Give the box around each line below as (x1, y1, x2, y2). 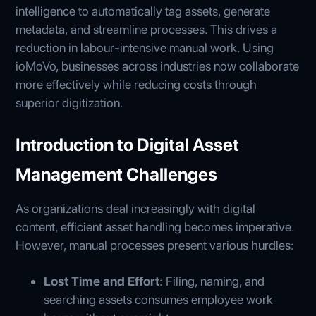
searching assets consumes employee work (44, 291, 274, 307)
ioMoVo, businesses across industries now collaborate (16, 58, 300, 73)
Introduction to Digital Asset (16, 133, 240, 155)
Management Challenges (16, 163, 218, 185)
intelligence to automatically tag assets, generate (16, 3, 271, 18)
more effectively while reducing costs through (16, 76, 257, 92)
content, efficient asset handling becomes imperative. (16, 219, 295, 234)
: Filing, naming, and (159, 273, 265, 288)
